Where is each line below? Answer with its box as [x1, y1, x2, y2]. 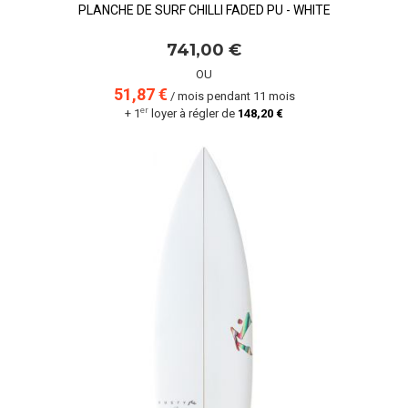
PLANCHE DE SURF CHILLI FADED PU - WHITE [77, 3, 331, 17]
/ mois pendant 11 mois [167, 89, 295, 103]
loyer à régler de [148, 107, 238, 120]
